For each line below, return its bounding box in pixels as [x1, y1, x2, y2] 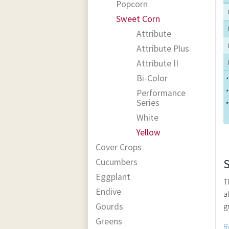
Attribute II [136, 57, 178, 69]
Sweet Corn [116, 13, 160, 25]
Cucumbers [96, 156, 138, 168]
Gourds [96, 200, 123, 212]
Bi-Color [136, 72, 168, 84]
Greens [96, 215, 122, 227]
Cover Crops [96, 141, 142, 153]
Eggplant [96, 171, 130, 182]
